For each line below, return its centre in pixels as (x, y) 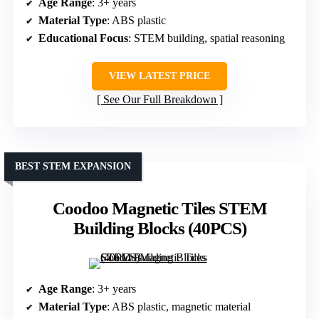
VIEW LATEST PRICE (159, 75)
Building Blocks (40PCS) (159, 228)
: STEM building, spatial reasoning (206, 38)
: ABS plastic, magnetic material (179, 306)
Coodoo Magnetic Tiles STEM (159, 208)
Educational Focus (83, 38)
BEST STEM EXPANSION (73, 166)
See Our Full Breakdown (159, 99)
